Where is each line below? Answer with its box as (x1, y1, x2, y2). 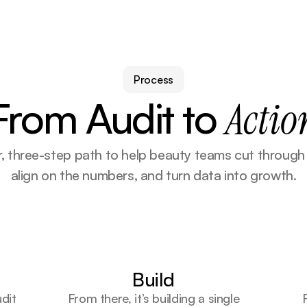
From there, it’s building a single (67, 291, 240, 306)
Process (134, 73, 173, 86)
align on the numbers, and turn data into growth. (10, 167, 297, 184)
